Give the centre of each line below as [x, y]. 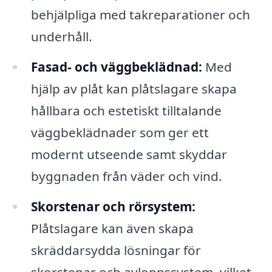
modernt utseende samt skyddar [129, 154]
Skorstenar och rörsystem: [113, 206]
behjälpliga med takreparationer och [140, 15]
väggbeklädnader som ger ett [120, 132]
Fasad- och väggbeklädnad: [116, 66]
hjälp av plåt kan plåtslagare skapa [134, 88]
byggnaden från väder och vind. [126, 176]
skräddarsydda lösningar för [116, 250]
